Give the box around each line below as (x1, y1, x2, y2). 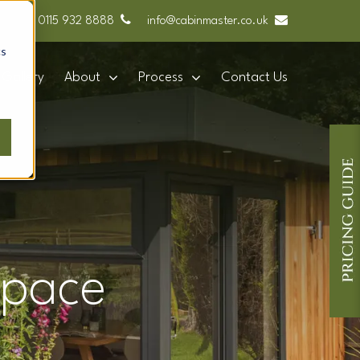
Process (138, 71, 183, 85)
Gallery (2, 71, 44, 85)
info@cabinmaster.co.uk (147, 15, 268, 27)
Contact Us (221, 71, 288, 85)
